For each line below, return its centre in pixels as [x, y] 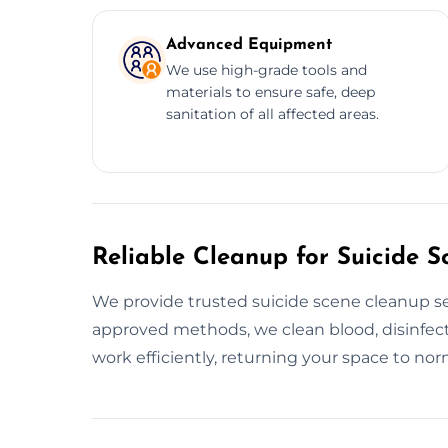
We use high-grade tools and [266, 69]
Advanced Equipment [249, 44]
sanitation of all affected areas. [272, 113]
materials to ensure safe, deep [270, 91]
